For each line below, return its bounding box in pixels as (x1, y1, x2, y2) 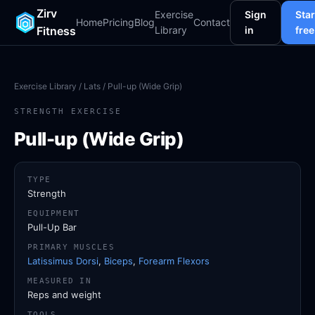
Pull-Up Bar (27, 221, 77, 233)
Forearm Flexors (139, 255, 210, 266)
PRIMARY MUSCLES (27, 243, 115, 251)
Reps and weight (27, 289, 101, 300)
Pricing (103, 16, 134, 28)
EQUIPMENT (27, 209, 80, 217)
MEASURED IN (27, 276, 91, 285)
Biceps (104, 255, 133, 266)
